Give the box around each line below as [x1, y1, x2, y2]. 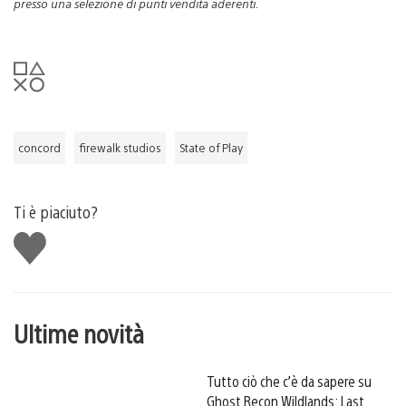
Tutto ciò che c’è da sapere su [207, 371, 372, 391]
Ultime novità [14, 315, 144, 349]
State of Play [179, 140, 243, 155]
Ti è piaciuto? [14, 200, 98, 222]
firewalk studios [79, 140, 161, 155]
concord [18, 140, 61, 155]
